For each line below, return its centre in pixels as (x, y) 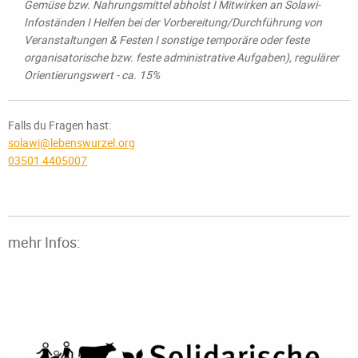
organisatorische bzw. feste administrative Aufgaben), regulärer (181, 58)
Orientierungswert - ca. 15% (92, 75)
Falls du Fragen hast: (60, 125)
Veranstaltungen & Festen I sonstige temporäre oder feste (167, 40)
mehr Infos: (44, 243)
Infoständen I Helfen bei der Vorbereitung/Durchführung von (173, 22)
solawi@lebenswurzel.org (72, 143)
